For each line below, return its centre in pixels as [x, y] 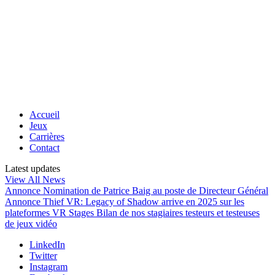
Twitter [43, 256]
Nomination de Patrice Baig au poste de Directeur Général [156, 191]
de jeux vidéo [31, 224]
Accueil [45, 114]
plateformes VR [37, 213]
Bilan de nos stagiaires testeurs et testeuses [178, 213]
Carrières [47, 137]
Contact [45, 148]
